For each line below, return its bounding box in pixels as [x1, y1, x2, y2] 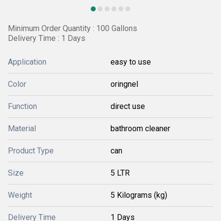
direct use [110, 102, 145, 111]
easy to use [110, 57, 151, 67]
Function [8, 102, 37, 111]
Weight [8, 190, 32, 200]
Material [8, 124, 36, 133]
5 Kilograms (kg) [110, 190, 167, 200]
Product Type [8, 146, 54, 155]
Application [8, 57, 46, 67]
